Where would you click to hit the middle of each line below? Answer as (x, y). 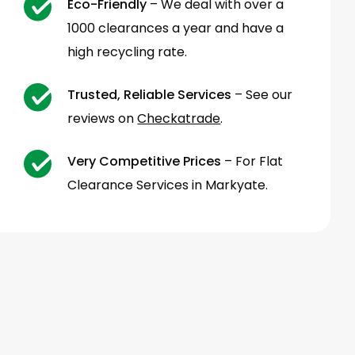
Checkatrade (179, 119)
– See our (262, 95)
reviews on (103, 119)
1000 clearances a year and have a (176, 29)
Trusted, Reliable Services (150, 95)
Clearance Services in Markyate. (168, 185)
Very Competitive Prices (145, 162)
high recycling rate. (128, 52)
